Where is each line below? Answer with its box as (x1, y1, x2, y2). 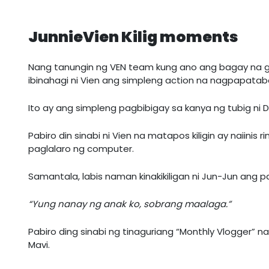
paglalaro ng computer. (28, 142, 134, 156)
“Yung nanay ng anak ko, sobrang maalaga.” (28, 198, 231, 211)
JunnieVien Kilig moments (28, 26, 238, 48)
